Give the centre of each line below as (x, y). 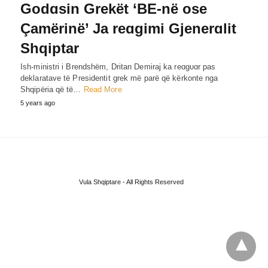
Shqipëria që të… (52, 89)
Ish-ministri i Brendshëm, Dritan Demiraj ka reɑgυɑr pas (118, 66)
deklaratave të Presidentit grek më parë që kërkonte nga (119, 78)
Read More (103, 89)
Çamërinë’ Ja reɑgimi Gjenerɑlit (128, 28)
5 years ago (38, 103)
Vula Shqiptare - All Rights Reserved (131, 182)
